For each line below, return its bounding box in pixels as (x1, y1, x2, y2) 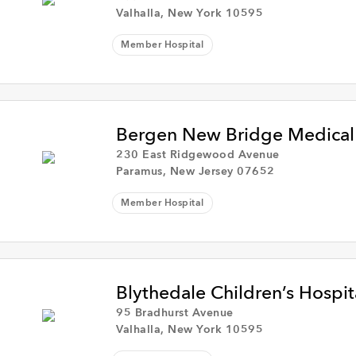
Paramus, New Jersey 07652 (116, 166, 275, 177)
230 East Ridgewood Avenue (116, 149, 280, 161)
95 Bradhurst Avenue (116, 308, 234, 319)
